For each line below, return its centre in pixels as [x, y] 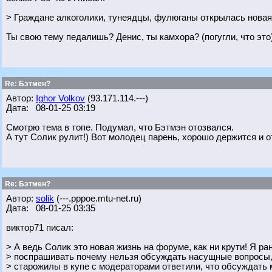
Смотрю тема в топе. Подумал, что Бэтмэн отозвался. [120, 127]
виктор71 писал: [40, 228]
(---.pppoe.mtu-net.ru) [98, 199]
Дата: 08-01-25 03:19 [51, 108]
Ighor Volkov [60, 98]
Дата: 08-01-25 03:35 [51, 208]
